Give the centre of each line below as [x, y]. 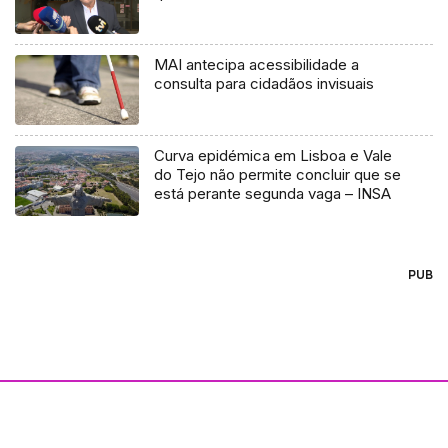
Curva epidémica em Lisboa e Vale [273, 156]
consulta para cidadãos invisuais [264, 84]
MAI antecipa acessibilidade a [257, 65]
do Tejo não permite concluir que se [278, 175]
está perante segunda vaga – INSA [273, 194]
